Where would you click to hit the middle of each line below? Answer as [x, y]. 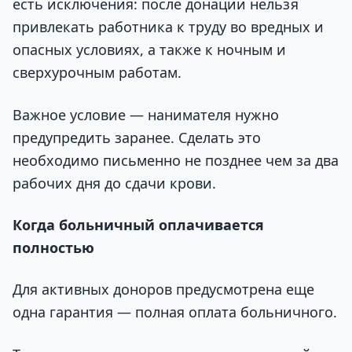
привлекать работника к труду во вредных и [168, 27]
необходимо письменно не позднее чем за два [176, 160]
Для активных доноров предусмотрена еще [163, 290]
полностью [53, 247]
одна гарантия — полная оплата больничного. [175, 312]
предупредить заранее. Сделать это [137, 137]
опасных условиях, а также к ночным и [149, 50]
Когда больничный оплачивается [138, 224]
